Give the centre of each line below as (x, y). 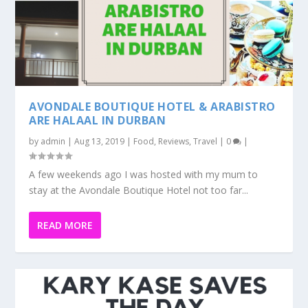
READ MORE (65, 225)
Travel (206, 142)
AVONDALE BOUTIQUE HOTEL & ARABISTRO (152, 107)
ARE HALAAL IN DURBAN (98, 121)
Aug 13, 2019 (100, 142)
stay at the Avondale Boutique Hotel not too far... (139, 190)
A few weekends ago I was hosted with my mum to (144, 175)
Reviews (174, 142)
